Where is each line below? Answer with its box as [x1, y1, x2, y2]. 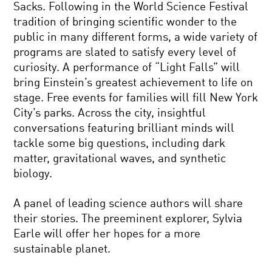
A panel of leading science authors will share [13, 198, 243, 210]
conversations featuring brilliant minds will [13, 123, 235, 135]
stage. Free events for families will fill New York [13, 92, 259, 104]
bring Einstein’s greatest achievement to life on [13, 77, 254, 89]
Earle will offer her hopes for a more [13, 228, 201, 240]
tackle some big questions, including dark [13, 138, 226, 150]
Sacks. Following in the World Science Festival [13, 1, 249, 13]
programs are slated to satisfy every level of [13, 47, 237, 59]
